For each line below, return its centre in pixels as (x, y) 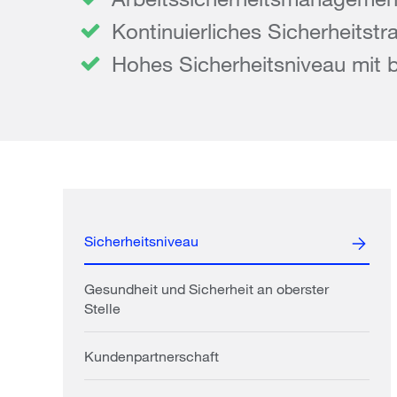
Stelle (102, 307)
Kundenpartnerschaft (152, 355)
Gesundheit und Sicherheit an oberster (206, 288)
